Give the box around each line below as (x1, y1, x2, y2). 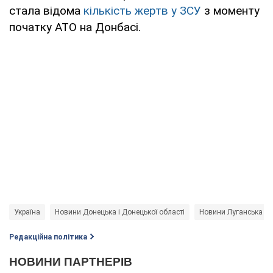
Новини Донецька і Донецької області (55, 208, 185, 217)
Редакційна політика (9, 233, 87, 242)
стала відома (9, 4, 83, 18)
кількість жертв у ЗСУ (83, 4, 201, 18)
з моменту (201, 4, 260, 18)
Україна (14, 208, 40, 217)
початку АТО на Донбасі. (9, 20, 141, 35)
